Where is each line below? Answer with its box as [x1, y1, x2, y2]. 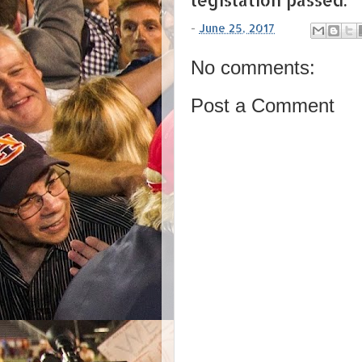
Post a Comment [191, 95, 335, 116]
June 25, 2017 [199, 21, 275, 36]
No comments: [191, 57, 315, 78]
